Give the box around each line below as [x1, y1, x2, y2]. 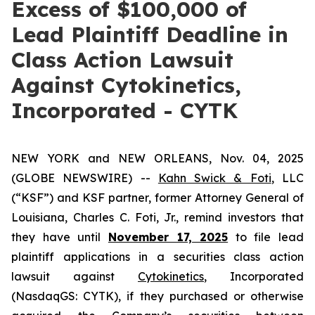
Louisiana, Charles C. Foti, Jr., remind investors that [11, 210, 304, 224]
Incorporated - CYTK [11, 97, 238, 124]
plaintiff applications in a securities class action [11, 250, 304, 264]
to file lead [228, 230, 304, 244]
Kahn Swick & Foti [157, 171, 271, 185]
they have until [11, 230, 108, 244]
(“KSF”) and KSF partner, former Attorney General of [11, 191, 304, 205]
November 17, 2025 [108, 230, 229, 244]
